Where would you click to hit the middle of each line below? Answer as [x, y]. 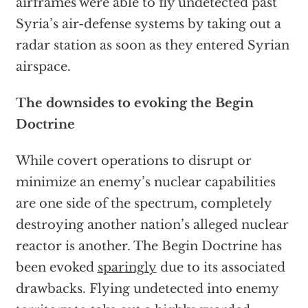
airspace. [43, 67]
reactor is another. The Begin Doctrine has [148, 246]
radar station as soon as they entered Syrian [152, 46]
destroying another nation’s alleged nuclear [152, 225]
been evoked [56, 268]
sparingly [127, 268]
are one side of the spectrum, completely [143, 204]
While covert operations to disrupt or [133, 161]
